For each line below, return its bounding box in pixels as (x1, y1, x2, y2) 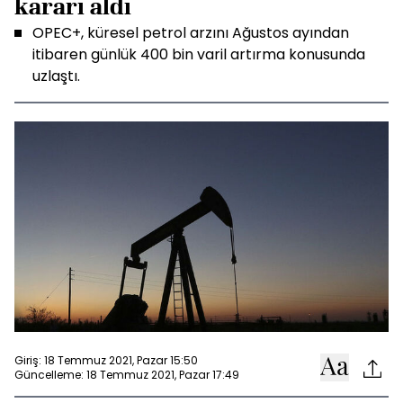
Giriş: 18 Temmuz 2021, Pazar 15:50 (14, 352, 198, 368)
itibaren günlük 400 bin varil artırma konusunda (32, 44, 365, 65)
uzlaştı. (32, 66, 80, 86)
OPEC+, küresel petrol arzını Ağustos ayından (32, 22, 349, 43)
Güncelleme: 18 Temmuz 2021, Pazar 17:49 (14, 366, 239, 382)
